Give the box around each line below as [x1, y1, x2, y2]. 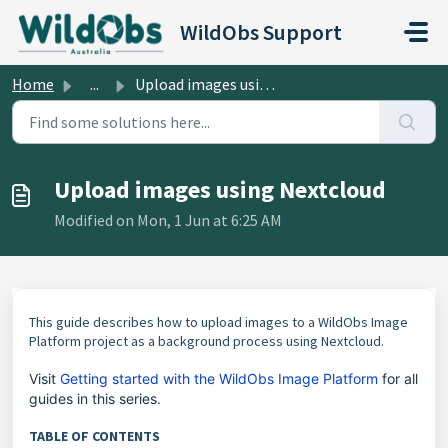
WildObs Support [180, 18, 342, 46]
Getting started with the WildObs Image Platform [60, 370, 378, 387]
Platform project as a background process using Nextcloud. [29, 332, 387, 350]
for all [378, 370, 418, 387]
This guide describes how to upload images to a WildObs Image [29, 313, 408, 331]
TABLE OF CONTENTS [29, 427, 160, 445]
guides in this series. [29, 390, 161, 407]
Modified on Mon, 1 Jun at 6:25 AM [54, 210, 282, 230]
